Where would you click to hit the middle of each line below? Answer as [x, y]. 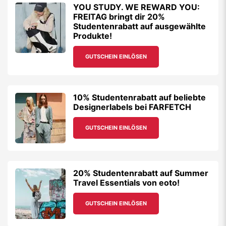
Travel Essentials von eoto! [126, 183]
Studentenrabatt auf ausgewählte [139, 26]
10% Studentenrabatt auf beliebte [139, 97]
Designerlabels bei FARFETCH [132, 107]
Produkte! [93, 36]
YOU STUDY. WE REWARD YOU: [136, 7]
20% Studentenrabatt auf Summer [141, 173]
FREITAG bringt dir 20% [119, 17]
